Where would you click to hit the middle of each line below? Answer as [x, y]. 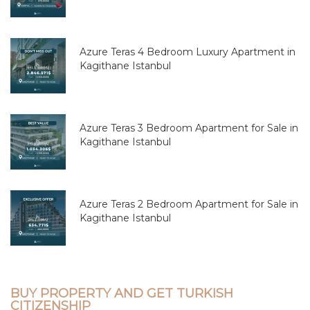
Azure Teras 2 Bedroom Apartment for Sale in [189, 204]
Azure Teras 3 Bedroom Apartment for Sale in [189, 128]
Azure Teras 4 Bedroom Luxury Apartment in [188, 52]
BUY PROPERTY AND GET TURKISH [122, 293]
